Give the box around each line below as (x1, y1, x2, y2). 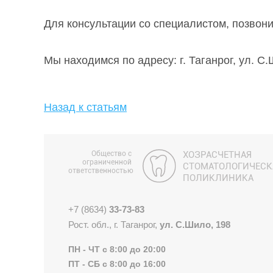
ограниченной (82, 158, 132, 167)
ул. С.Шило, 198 (160, 219, 230, 230)
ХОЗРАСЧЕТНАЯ (183, 149, 252, 161)
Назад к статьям (44, 101, 127, 114)
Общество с (91, 149, 132, 158)
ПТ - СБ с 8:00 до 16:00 (68, 259, 166, 269)
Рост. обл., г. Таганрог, (68, 219, 160, 230)
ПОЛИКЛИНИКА (183, 172, 254, 184)
